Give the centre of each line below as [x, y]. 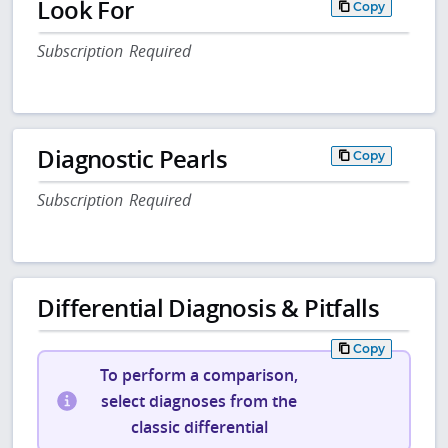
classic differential [199, 427]
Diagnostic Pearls [132, 158]
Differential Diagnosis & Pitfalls [208, 308]
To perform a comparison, [199, 375]
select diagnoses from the [199, 401]
